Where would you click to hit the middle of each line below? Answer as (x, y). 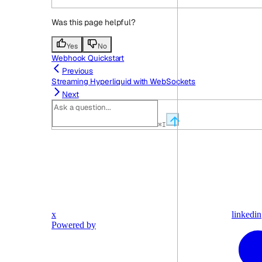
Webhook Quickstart (88, 58)
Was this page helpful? (94, 23)
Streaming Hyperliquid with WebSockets (124, 82)
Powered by (74, 225)
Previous (78, 71)
